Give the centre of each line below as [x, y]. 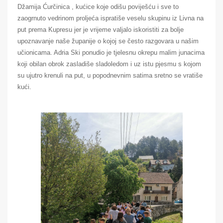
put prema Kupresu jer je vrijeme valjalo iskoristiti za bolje [101, 29]
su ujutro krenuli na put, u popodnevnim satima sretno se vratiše [110, 75]
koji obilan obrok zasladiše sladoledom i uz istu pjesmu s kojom [109, 64]
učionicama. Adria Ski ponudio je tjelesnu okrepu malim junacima [111, 52]
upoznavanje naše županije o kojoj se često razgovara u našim [108, 41]
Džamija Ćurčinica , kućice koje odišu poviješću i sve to [98, 6]
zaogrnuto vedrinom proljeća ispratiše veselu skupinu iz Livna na [111, 18]
